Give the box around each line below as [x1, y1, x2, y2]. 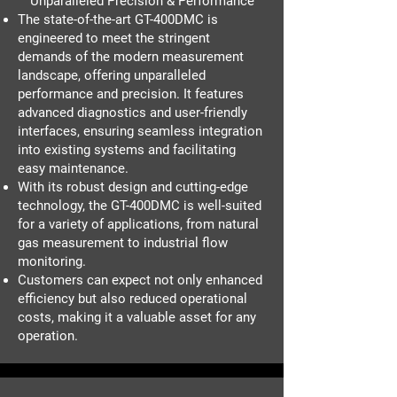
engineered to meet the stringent [18, 29, 210, 46]
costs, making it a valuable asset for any [18, 308, 256, 325]
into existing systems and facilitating [18, 141, 236, 158]
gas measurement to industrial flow [18, 234, 228, 251]
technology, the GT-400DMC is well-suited [18, 197, 261, 214]
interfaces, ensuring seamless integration [18, 122, 262, 139]
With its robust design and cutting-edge [18, 178, 248, 195]
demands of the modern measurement [18, 48, 244, 65]
